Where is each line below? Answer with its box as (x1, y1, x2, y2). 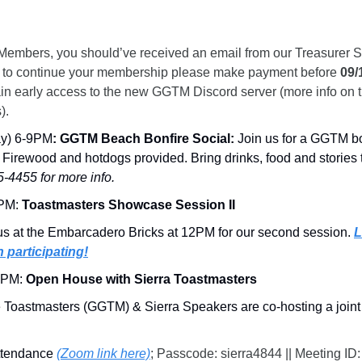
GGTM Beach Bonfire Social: (60, 132, 234, 146)
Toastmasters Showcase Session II (19, 198, 235, 213)
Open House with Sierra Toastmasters (26, 272, 257, 287)
